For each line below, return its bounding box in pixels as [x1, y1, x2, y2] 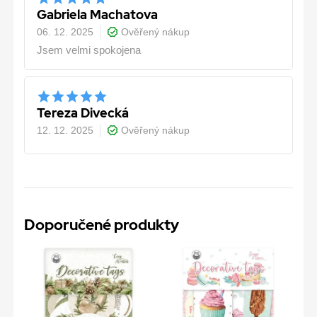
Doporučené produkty [24, 214, 179, 234]
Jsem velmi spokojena [37, 44, 142, 56]
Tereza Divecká [37, 105, 129, 122]
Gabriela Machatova [37, 6, 158, 23]
